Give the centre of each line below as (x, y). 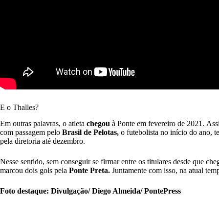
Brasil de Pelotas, (89, 132)
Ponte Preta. (89, 171)
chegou (98, 124)
